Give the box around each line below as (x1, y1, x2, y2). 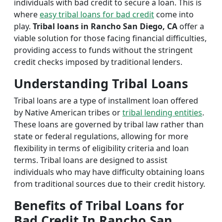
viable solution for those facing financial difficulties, (14, 33, 207, 44)
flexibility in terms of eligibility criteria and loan (14, 143, 189, 154)
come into (154, 9, 194, 20)
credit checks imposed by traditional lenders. (14, 56, 182, 67)
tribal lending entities (122, 107, 202, 118)
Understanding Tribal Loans (14, 75, 188, 92)
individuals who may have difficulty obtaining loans (14, 166, 205, 177)
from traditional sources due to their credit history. (14, 178, 205, 189)
